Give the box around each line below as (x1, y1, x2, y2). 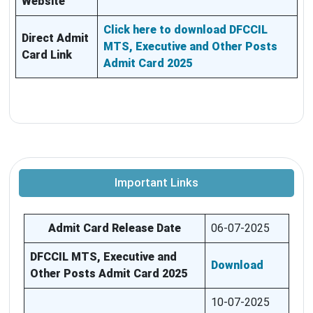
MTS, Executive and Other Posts (103, 40, 277, 54)
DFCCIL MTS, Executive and (30, 250, 177, 264)
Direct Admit (22, 31, 89, 45)
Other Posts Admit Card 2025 (30, 267, 187, 281)
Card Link (22, 48, 72, 62)
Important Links (115, 176, 198, 190)
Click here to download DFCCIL (103, 23, 268, 37)
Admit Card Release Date (48, 221, 181, 235)
